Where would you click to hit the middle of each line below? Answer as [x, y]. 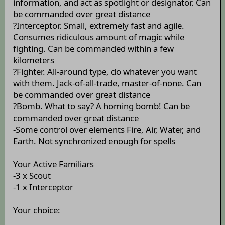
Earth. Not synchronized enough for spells [94, 141]
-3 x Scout [32, 176]
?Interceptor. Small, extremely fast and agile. [98, 26]
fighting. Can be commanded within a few [93, 49]
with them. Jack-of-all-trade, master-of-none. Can [107, 83]
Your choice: [36, 210]
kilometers [33, 60]
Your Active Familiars [53, 164]
